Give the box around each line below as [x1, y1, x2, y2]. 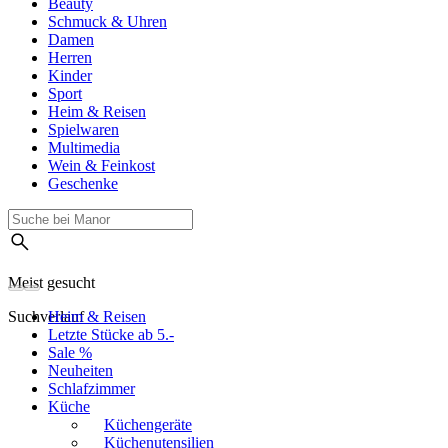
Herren [48, 49, 92, 67]
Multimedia [48, 139, 120, 157]
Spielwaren [48, 121, 119, 139]
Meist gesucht [8, 274, 95, 292]
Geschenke [48, 175, 118, 193]
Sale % [48, 344, 92, 362]
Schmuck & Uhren [48, 13, 167, 31]
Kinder [48, 67, 92, 85]
